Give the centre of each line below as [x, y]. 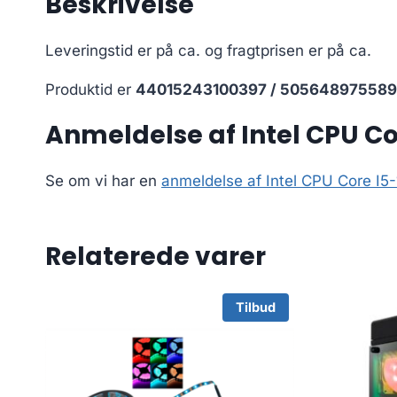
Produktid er [90, 90]
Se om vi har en [103, 181]
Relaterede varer [156, 257]
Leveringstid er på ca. [125, 51]
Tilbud [255, 307]
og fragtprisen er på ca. [288, 51]
